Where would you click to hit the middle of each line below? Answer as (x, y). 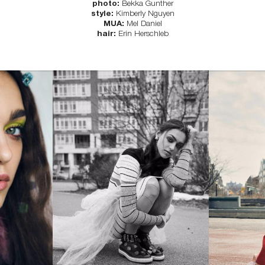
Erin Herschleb (142, 33)
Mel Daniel (144, 23)
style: (103, 13)
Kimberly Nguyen (145, 13)
